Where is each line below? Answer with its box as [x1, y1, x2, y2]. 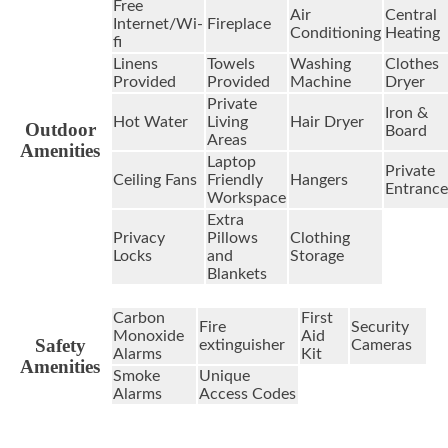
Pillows [207, 229, 258, 246]
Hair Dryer [290, 113, 364, 130]
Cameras [351, 336, 412, 353]
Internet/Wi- [113, 15, 203, 32]
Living [207, 113, 248, 130]
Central [385, 6, 437, 23]
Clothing [290, 229, 350, 246]
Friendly [207, 171, 263, 188]
